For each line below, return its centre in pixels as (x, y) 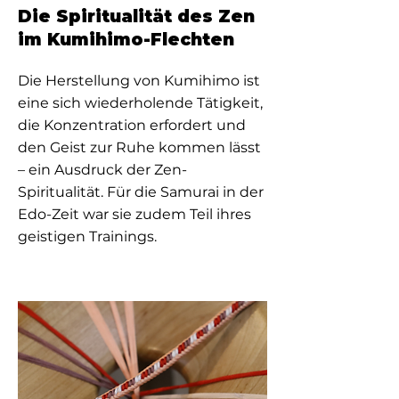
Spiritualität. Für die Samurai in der (141, 192)
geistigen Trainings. (87, 236)
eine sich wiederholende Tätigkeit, (140, 103)
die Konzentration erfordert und (132, 125)
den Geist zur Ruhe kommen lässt (139, 147)
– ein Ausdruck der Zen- (102, 170)
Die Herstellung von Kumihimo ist (139, 81)
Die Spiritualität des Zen (136, 16)
